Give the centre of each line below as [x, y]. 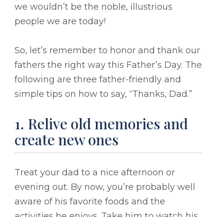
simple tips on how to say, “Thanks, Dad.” [103, 94]
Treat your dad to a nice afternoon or [95, 172]
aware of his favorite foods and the [90, 201]
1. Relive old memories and [101, 123]
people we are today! [60, 21]
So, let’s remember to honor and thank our [107, 50]
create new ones [67, 139]
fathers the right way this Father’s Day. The [108, 65]
